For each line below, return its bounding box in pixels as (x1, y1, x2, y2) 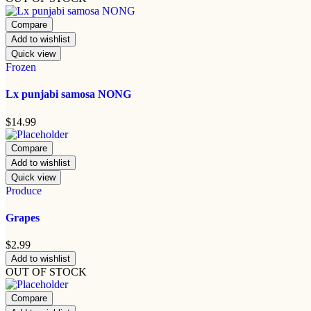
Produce (6, 184, 42, 196)
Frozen (6, 61, 36, 74)
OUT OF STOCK (6, 266, 87, 278)
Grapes (6, 211, 40, 224)
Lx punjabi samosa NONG (6, 88, 131, 101)
